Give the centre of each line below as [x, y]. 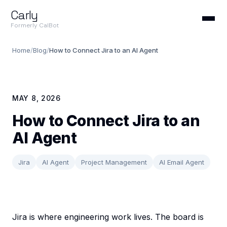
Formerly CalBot [34, 25]
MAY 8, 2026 [36, 98]
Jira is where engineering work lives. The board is [108, 217]
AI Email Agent [182, 162]
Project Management [114, 162]
